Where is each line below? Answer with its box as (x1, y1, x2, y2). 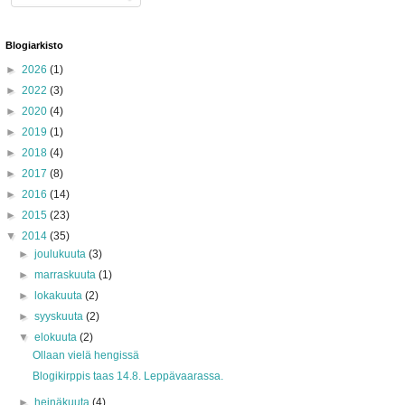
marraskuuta (34, 268, 99, 281)
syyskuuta (34, 310, 87, 323)
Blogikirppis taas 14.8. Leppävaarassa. (32, 370, 223, 382)
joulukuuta (34, 248, 89, 260)
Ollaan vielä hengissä (32, 349, 139, 362)
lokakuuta (34, 289, 86, 302)
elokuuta (34, 331, 80, 344)
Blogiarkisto (5, 40, 63, 51)
